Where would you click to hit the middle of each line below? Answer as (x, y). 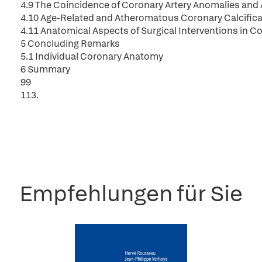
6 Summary (45, 69)
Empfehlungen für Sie (131, 193)
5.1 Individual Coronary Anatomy (92, 56)
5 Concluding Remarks (70, 44)
